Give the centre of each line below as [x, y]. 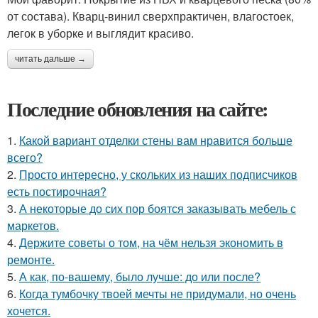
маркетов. [33, 226]
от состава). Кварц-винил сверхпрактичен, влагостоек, [150, 16]
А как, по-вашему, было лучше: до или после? [140, 277]
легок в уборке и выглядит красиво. [100, 33]
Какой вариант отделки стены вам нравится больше [156, 141]
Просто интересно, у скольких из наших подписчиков [158, 175]
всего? [25, 158]
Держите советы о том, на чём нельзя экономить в [151, 243]
